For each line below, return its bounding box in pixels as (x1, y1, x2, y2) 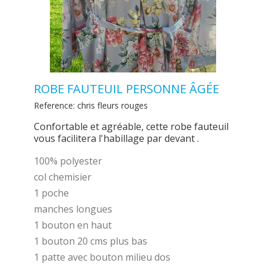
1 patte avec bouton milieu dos (34, 251, 171, 264)
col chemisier (34, 170, 92, 184)
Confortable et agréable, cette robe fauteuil (34, 120, 229, 134)
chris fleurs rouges (77, 100, 148, 112)
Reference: (34, 100, 75, 112)
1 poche (34, 186, 69, 200)
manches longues (34, 202, 113, 216)
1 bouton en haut (34, 218, 112, 232)
